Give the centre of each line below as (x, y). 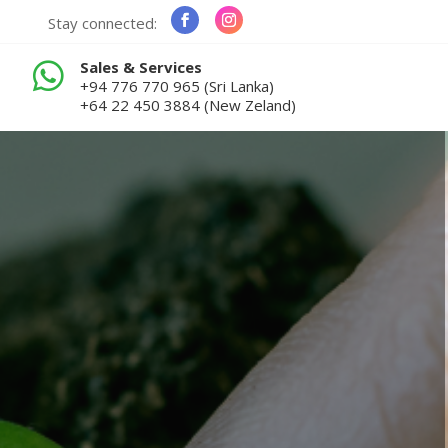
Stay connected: (103, 22)
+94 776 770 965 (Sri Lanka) (177, 86)
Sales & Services (141, 67)
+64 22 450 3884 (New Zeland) (188, 105)
